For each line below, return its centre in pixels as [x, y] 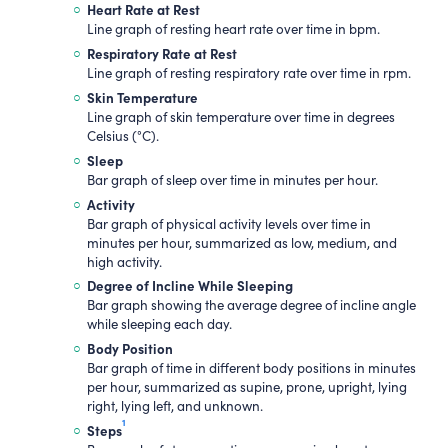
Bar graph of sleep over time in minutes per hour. [232, 179]
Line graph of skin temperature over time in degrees [240, 117]
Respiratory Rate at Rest [161, 53]
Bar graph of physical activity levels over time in [228, 223]
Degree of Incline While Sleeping [189, 285]
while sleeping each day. [159, 324]
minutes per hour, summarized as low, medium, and [241, 242]
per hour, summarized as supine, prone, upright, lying [246, 387]
